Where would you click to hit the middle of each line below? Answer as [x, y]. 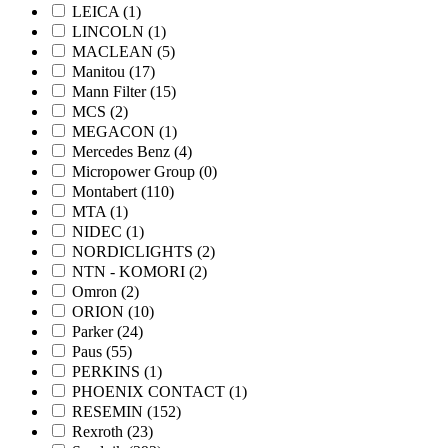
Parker [94, 331]
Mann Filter [111, 91]
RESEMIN [109, 411]
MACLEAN [114, 51]
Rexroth [99, 431]
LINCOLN [110, 31]
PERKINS [108, 371]
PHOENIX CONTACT [150, 391]
